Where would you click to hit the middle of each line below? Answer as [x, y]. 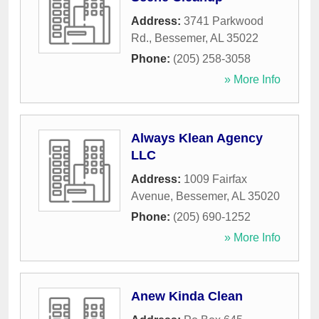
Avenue [151, 197]
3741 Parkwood [224, 21]
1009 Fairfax [215, 179]
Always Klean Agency [197, 138]
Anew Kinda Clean [187, 297]
